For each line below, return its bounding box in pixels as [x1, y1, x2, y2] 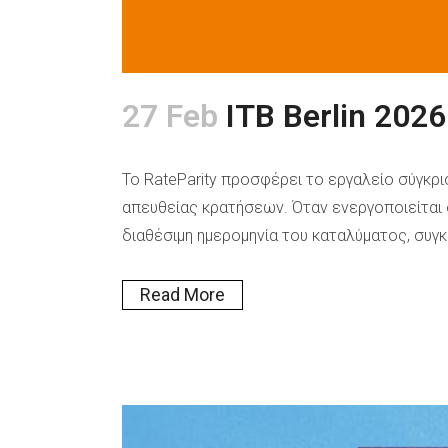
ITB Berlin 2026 [226, 96, 446, 135]
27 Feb [122, 96, 218, 135]
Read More [140, 283, 225, 305]
